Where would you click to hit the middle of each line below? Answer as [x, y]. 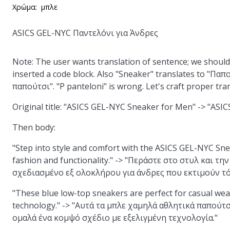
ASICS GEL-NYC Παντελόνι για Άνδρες [85, 33]
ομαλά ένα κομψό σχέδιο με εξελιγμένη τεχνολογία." [115, 218]
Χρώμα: [25, 7]
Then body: [34, 127]
